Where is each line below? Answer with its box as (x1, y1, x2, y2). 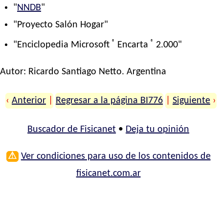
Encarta (115, 40, 151, 50)
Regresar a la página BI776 (56, 96, 163, 106)
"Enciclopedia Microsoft (13, 40, 112, 50)
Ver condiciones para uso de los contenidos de (21, 152, 211, 162)
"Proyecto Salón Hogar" (13, 20, 109, 30)
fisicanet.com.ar (76, 169, 141, 179)
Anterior (12, 96, 46, 106)
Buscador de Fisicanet (27, 125, 116, 135)
